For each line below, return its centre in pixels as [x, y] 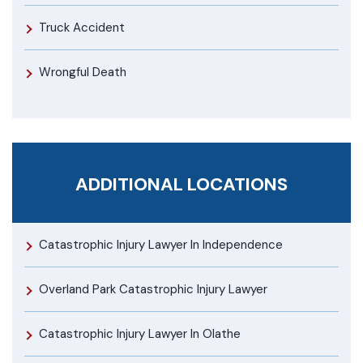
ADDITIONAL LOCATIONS [181, 184]
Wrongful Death [83, 72]
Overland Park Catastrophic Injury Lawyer [153, 289]
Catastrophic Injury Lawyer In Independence [161, 244]
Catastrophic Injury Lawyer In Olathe [140, 333]
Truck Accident [82, 27]
